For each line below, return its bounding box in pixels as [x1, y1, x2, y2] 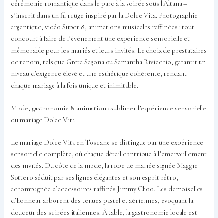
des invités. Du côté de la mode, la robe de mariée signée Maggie [11, 161, 198, 170]
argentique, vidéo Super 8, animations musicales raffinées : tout [11, 22, 195, 31]
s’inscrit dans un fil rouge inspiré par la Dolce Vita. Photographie [11, 11, 198, 19]
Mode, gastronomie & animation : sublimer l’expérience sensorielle [11, 104, 207, 113]
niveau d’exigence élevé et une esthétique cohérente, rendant [11, 69, 187, 78]
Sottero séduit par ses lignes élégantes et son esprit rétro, [11, 173, 179, 182]
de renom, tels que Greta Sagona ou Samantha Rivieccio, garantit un [11, 57, 206, 66]
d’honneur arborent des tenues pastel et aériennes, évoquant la [11, 196, 194, 205]
